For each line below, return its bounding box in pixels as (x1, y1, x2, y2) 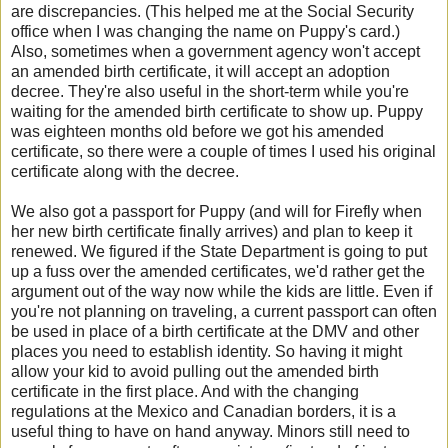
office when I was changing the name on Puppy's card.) (11, 23, 400, 41)
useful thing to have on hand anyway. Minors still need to (11, 423, 410, 441)
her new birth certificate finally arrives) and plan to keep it (11, 223, 412, 241)
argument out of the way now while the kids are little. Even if (11, 283, 432, 301)
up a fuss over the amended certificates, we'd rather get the (11, 263, 425, 281)
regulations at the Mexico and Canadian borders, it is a (11, 403, 396, 421)
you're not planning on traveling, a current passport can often (11, 303, 437, 321)
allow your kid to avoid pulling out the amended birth (11, 363, 379, 381)
